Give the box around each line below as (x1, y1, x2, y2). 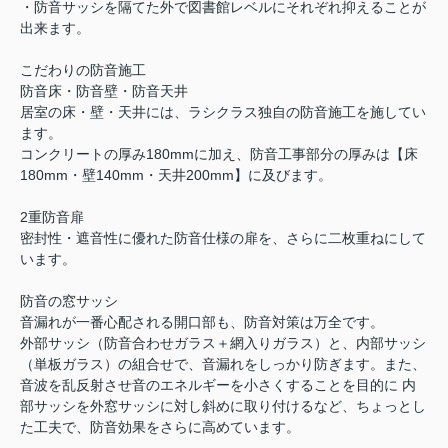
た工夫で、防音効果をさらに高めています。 (20, 419, 300, 436)
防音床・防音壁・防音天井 (20, 83, 188, 100)
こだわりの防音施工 (20, 62, 146, 79)
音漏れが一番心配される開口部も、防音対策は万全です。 (20, 314, 384, 331)
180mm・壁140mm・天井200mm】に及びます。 (20, 167, 332, 184)
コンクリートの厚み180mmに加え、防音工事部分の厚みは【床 (20, 146, 418, 163)
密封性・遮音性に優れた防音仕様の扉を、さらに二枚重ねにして (20, 230, 426, 247)
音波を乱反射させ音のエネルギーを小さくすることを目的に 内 (20, 377, 416, 394)
